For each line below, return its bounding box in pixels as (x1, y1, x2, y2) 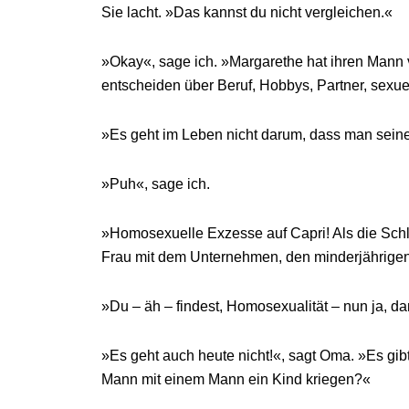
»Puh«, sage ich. (100, 176, 210, 192)
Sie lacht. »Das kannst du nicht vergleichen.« (100, 5, 393, 20)
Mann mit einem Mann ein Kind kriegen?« (100, 372, 371, 387)
